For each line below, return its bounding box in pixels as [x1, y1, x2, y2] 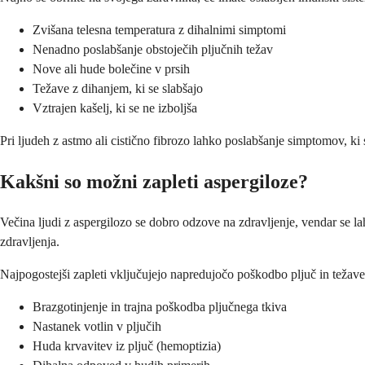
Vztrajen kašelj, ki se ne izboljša [33, 101, 197, 116]
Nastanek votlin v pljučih [33, 319, 161, 333]
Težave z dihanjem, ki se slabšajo [33, 81, 203, 96]
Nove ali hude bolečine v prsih [33, 62, 190, 77]
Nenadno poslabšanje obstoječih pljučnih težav [33, 42, 273, 57]
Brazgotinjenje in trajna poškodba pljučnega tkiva [33, 299, 287, 314]
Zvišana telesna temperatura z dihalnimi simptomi [33, 23, 286, 37]
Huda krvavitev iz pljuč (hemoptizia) [33, 338, 221, 353]
